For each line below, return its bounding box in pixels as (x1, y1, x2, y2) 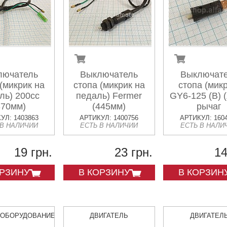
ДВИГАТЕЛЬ (90, 212, 129, 219)
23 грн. (114, 145, 153, 159)
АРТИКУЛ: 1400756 (80, 114, 139, 122)
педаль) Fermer (76, 91, 142, 101)
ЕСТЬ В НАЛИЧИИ (80, 122, 138, 129)
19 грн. (14, 145, 53, 159)
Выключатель (80, 69, 138, 80)
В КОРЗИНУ (78, 167, 130, 177)
